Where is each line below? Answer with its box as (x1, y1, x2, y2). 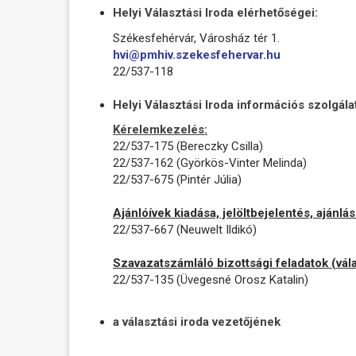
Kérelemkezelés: (113, 122, 207, 137)
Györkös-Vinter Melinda (180, 156, 303, 170)
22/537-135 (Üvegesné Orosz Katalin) (113, 273, 308, 287)
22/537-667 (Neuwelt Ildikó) (113, 222, 257, 237)
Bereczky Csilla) (180, 139, 263, 153)
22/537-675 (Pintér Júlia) (113, 172, 242, 187)
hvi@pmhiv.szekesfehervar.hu (113, 47, 281, 62)
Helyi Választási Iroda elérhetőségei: (113, 6, 318, 20)
